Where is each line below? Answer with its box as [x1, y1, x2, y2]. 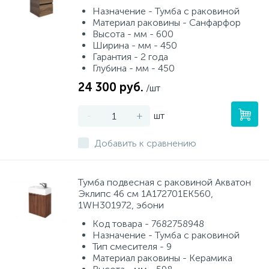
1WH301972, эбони [78, 199, 164, 211]
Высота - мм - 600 [92, 28, 174, 40]
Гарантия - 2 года [92, 51, 168, 62]
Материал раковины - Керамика [92, 252, 232, 264]
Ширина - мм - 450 [92, 40, 177, 51]
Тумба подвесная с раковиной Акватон [78, 177, 251, 188]
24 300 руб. [78, 80, 144, 94]
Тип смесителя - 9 [92, 241, 172, 252]
